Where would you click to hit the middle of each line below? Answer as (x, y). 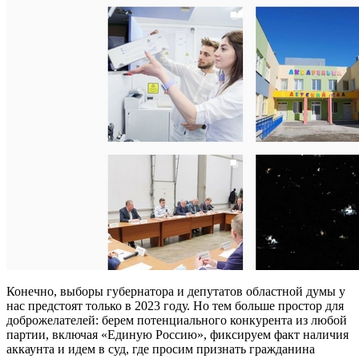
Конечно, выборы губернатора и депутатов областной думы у (176, 292)
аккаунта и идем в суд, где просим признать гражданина (161, 349)
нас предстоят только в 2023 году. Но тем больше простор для (175, 306)
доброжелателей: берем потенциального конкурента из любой (177, 321)
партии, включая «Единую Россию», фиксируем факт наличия (177, 335)
